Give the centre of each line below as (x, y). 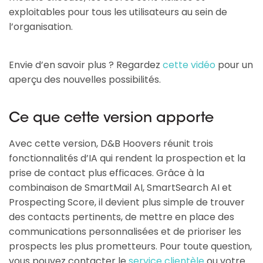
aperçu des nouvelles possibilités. (85, 80)
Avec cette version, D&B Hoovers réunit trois (111, 144)
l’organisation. (41, 27)
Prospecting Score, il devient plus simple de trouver (127, 203)
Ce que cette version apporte (111, 119)
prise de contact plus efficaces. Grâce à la (107, 173)
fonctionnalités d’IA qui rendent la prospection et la (127, 159)
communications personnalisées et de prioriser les (125, 232)
